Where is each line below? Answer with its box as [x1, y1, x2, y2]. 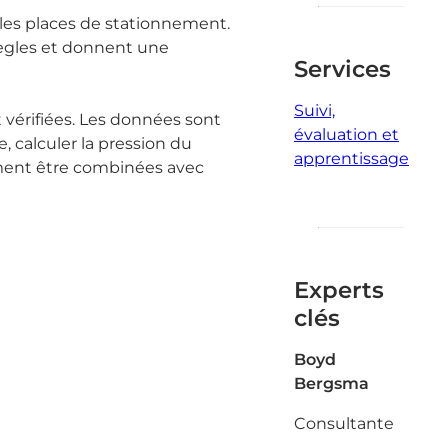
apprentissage [294, 149, 409, 168]
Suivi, [294, 101, 335, 120]
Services [294, 55, 391, 83]
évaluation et [294, 125, 399, 144]
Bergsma [294, 374, 369, 393]
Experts [294, 276, 384, 304]
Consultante [294, 414, 394, 433]
